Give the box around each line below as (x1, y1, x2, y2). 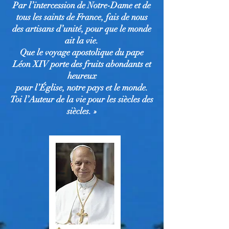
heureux (67, 71, 97, 81)
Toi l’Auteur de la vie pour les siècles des (10, 94, 153, 105)
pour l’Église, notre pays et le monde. (15, 82, 148, 93)
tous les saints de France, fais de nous (16, 12, 148, 22)
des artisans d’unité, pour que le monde (12, 24, 151, 34)
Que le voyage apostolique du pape (20, 47, 144, 58)
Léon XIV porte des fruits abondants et (12, 59, 151, 70)
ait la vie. (65, 35, 99, 46)
